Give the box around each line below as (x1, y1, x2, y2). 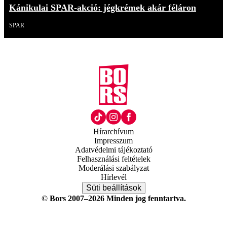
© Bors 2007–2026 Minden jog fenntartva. (41, 194, 186, 203)
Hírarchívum (93, 127, 134, 136)
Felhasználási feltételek (77, 154, 150, 163)
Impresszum (94, 136, 133, 145)
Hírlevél (100, 172, 127, 181)
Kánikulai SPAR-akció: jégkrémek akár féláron (9, 2, 196, 13)
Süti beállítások (86, 183, 141, 192)
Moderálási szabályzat (78, 163, 149, 172)
